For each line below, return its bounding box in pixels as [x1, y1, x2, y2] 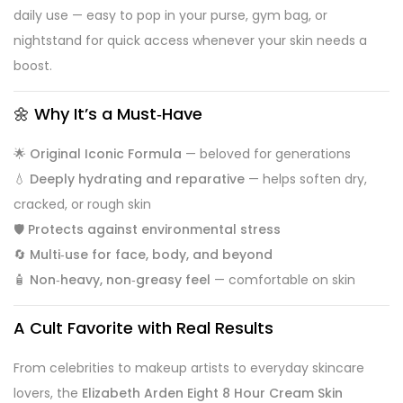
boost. [13, 56, 52, 75]
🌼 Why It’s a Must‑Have [13, 102, 202, 125]
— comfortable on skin [210, 270, 355, 289]
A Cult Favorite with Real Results [13, 316, 273, 339]
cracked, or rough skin [13, 194, 151, 213]
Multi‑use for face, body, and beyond [30, 245, 273, 264]
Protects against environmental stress [28, 219, 281, 238]
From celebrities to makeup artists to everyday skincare [13, 358, 364, 377]
